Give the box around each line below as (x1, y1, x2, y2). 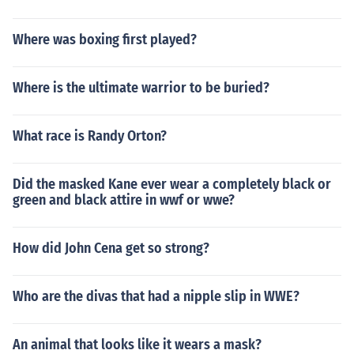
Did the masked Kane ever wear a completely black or (13, 175, 331, 193)
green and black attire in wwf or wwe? (13, 191, 235, 209)
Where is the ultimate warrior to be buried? (13, 79, 269, 96)
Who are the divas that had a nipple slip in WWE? (13, 288, 299, 305)
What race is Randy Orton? (13, 127, 167, 145)
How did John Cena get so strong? (13, 239, 209, 257)
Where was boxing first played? (13, 31, 197, 48)
